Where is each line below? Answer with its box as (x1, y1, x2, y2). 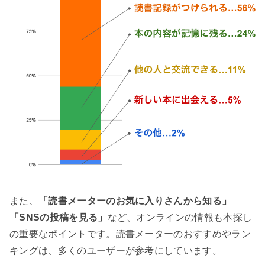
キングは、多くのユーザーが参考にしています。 (9, 245, 222, 256)
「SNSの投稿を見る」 (9, 212, 108, 223)
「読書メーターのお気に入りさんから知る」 (38, 196, 232, 206)
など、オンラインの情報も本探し (107, 212, 253, 223)
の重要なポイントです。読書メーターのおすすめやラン (9, 229, 251, 240)
